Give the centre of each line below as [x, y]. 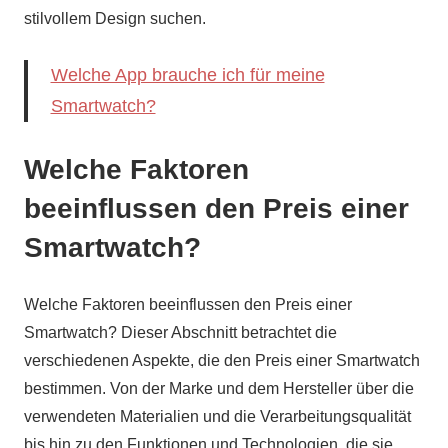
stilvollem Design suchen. [115, 18]
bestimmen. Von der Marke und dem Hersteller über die [219, 388]
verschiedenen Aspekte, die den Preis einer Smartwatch [222, 360]
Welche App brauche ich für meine [187, 74]
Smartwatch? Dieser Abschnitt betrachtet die [180, 332]
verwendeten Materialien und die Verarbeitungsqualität [217, 416]
